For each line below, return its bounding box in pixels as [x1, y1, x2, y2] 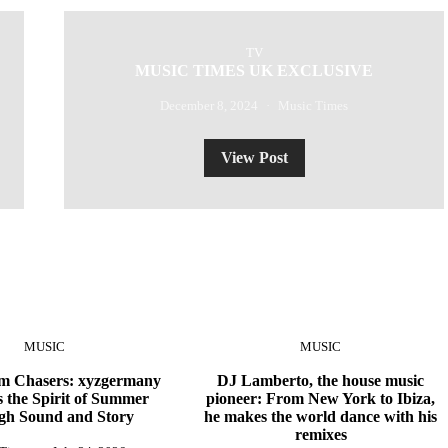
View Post [220, 149, 288, 166]
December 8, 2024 [160, 98, 258, 113]
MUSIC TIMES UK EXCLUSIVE [135, 62, 373, 79]
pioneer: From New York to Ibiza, [206, 390, 436, 407]
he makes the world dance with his [204, 408, 438, 425]
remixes [294, 426, 347, 443]
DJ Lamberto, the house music [217, 372, 425, 389]
